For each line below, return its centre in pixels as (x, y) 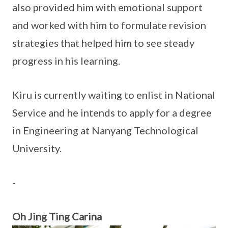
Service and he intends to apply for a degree (112, 112)
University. (37, 148)
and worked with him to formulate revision (109, 25)
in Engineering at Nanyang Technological (105, 130)
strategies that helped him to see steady (103, 42)
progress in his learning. (66, 60)
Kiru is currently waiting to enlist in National (114, 94)
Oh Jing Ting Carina (57, 216)
